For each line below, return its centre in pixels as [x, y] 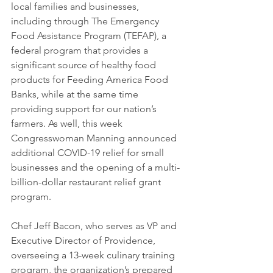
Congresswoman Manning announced [95, 138]
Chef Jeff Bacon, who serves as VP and [95, 225]
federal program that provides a [81, 50]
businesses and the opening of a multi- [95, 167]
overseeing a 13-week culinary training [94, 255]
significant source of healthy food [85, 65]
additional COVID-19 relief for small [89, 152]
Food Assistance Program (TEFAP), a [90, 35]
